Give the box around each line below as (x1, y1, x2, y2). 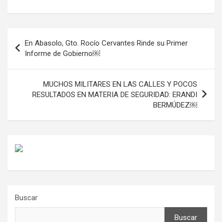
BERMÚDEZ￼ (153, 100, 197, 110)
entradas (7, 59, 57, 74)
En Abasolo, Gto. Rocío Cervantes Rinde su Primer (25, 38, 188, 48)
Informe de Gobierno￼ (25, 49, 100, 58)
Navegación (7, 28, 73, 43)
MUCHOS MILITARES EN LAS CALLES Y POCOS (43, 79, 197, 89)
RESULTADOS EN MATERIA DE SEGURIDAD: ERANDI (32, 90, 197, 99)
